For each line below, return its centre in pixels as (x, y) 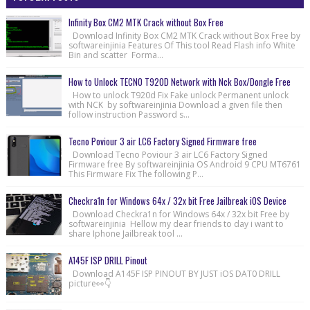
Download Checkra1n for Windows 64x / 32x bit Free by (179, 215)
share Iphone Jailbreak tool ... (125, 234)
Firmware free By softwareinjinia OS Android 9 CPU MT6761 (184, 165)
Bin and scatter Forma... (116, 55)
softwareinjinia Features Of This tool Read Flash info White (182, 46)
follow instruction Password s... (129, 115)
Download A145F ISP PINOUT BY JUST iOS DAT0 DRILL (174, 274)
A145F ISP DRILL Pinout (108, 261)
